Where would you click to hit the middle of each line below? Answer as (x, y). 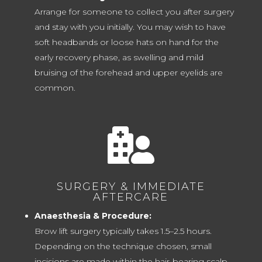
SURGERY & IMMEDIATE (131, 187)
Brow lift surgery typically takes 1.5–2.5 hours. (123, 231)
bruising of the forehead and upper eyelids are (128, 73)
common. (55, 88)
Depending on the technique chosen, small (123, 247)
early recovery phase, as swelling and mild (119, 58)
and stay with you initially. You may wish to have (130, 27)
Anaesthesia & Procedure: (93, 216)
